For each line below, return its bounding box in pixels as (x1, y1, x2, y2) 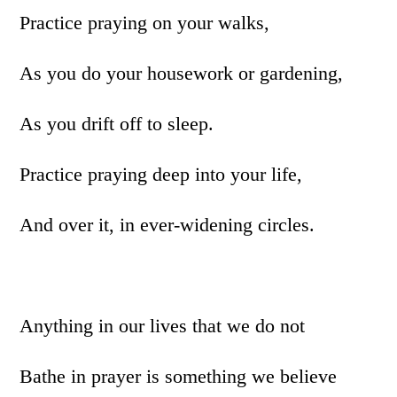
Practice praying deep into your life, (19, 163, 303, 185)
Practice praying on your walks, (19, 12, 270, 34)
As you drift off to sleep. (19, 113, 214, 135)
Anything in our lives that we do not (19, 315, 306, 337)
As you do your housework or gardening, (19, 62, 344, 84)
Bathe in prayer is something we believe (19, 365, 338, 387)
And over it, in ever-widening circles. (19, 214, 315, 236)
